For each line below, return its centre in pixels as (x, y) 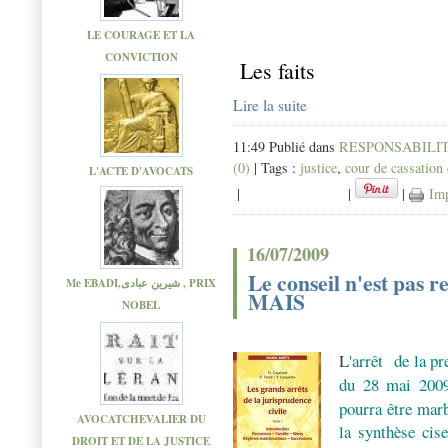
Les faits (274, 71)
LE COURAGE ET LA (141, 34)
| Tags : (275, 168)
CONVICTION (141, 57)
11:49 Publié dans (286, 147)
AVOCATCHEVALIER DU (141, 418)
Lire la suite (270, 105)
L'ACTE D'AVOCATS (141, 170)
